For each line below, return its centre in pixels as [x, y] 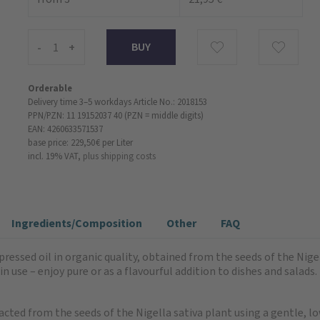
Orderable [50, 89]
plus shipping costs [119, 156]
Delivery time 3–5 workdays [80, 102]
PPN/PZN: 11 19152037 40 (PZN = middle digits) [116, 116]
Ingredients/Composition [77, 224]
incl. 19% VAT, [54, 156]
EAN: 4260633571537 [65, 129]
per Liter [117, 143]
